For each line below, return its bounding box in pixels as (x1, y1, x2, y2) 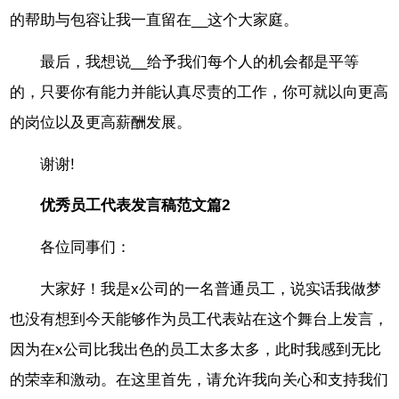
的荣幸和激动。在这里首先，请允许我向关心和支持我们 (10, 370, 389, 388)
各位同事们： (40, 239, 132, 256)
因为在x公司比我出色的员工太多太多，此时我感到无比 (10, 340, 382, 358)
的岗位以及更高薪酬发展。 (10, 113, 192, 131)
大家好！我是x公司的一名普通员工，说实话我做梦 (40, 280, 382, 297)
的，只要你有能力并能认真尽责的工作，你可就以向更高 (10, 83, 389, 101)
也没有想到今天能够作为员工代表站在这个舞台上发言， (10, 310, 389, 328)
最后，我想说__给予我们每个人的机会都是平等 (40, 53, 360, 70)
